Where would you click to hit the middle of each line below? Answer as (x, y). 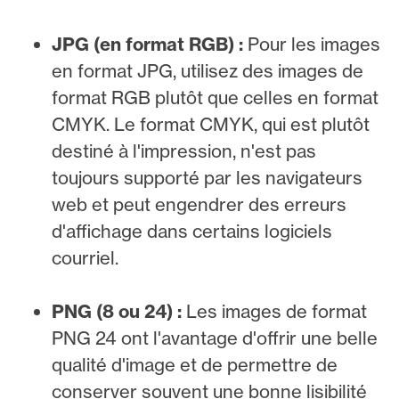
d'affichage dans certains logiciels (191, 231)
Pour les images (313, 44)
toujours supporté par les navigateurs (207, 177)
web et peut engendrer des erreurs (199, 204)
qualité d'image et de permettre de (194, 364)
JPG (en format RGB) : (149, 44)
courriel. (85, 257)
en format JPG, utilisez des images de (207, 70)
